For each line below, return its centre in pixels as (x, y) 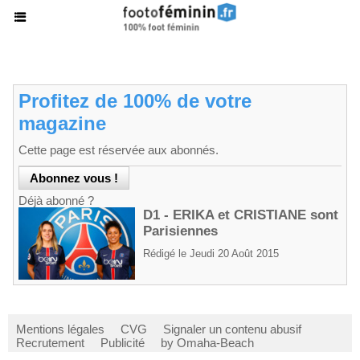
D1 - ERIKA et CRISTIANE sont (241, 215)
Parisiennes (180, 231)
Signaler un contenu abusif (232, 329)
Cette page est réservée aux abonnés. (119, 150)
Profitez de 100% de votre (135, 101)
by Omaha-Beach (207, 343)
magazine (62, 123)
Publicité (123, 343)
